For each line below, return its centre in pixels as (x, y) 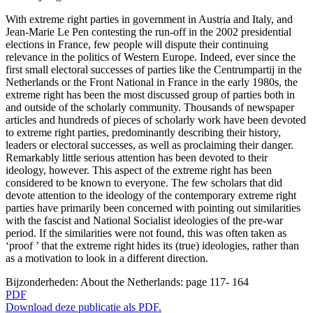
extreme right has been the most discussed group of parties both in (150, 95)
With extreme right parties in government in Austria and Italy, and (149, 20)
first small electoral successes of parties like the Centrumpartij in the (154, 70)
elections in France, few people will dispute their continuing (137, 45)
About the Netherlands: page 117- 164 (165, 282)
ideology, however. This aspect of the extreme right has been (139, 170)
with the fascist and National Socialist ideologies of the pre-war (144, 221)
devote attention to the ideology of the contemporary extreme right (151, 196)
